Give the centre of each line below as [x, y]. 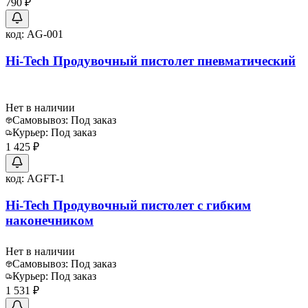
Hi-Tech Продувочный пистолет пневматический [151, 61]
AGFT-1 [46, 178]
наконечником [49, 220]
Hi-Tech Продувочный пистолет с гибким [128, 205]
